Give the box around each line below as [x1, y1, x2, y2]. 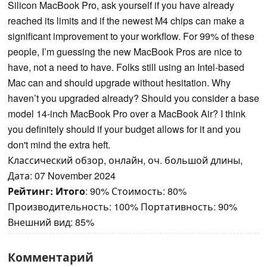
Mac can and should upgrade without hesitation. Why [8, 76, 231, 90]
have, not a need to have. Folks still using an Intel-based [8, 60, 244, 74]
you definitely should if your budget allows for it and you [8, 122, 241, 136]
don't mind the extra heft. [8, 138, 110, 152]
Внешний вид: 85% [8, 215, 94, 229]
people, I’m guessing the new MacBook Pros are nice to [8, 45, 242, 59]
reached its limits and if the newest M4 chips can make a [8, 14, 244, 28]
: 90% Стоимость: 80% [85, 184, 187, 198]
